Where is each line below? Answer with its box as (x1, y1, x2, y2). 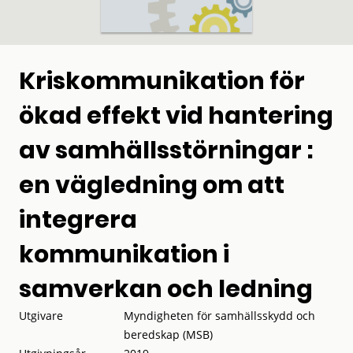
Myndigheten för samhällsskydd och (124, 307, 316, 323)
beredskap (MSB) (124, 326, 214, 342)
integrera (19, 203, 137, 236)
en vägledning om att (19, 168, 284, 202)
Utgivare (19, 307, 63, 323)
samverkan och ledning (19, 272, 313, 306)
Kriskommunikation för (19, 64, 305, 98)
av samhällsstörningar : (19, 133, 314, 167)
